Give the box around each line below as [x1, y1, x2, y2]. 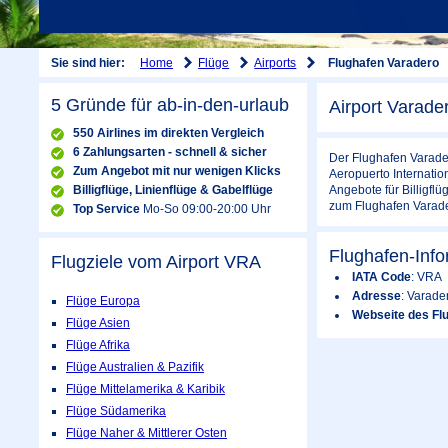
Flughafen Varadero [327, 56, 439, 71]
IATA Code [351, 270, 411, 285]
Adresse [351, 289, 401, 304]
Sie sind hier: [51, 55, 125, 70]
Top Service [73, 202, 143, 217]
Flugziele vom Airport [51, 252, 224, 273]
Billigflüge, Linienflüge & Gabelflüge [73, 183, 273, 198]
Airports [254, 55, 297, 70]
